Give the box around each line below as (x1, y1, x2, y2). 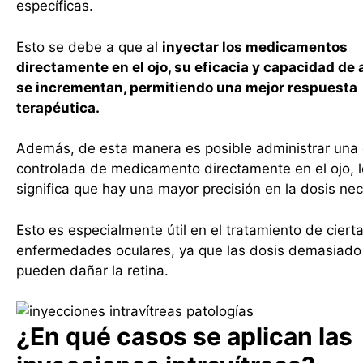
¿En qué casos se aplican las (16, 322, 352, 351)
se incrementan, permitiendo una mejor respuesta (16, 79, 357, 96)
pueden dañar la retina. (16, 262, 169, 279)
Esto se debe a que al (16, 38, 162, 55)
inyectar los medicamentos (162, 38, 348, 55)
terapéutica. (16, 99, 103, 116)
